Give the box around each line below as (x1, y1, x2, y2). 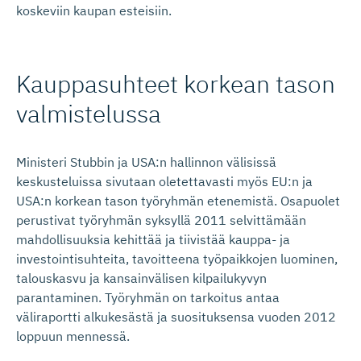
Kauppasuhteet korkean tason (16, 68, 335, 99)
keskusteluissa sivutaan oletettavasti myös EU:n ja (16, 173, 313, 189)
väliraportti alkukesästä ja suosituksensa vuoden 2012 (16, 309, 336, 325)
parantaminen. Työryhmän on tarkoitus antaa (16, 289, 280, 305)
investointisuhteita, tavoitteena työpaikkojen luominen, (16, 251, 338, 267)
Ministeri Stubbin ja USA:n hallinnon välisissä (16, 154, 276, 170)
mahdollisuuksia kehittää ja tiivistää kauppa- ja (16, 231, 290, 247)
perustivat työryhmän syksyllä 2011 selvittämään (16, 212, 306, 228)
